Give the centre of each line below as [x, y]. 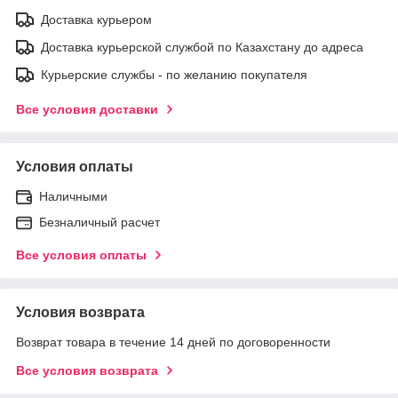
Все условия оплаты [81, 255]
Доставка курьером [96, 19]
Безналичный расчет [99, 222]
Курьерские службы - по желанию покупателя [174, 74]
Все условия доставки [87, 109]
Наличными [73, 196]
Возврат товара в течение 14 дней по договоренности [173, 342]
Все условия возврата [87, 370]
